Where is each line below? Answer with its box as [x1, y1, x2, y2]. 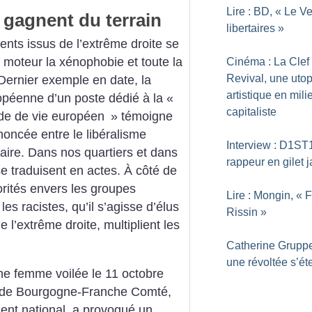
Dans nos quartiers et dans [28, 146, 178, 160]
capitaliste [226, 106, 276, 118]
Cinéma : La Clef [226, 56, 309, 68]
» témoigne [111, 109, 173, 124]
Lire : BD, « [226, 6, 281, 17]
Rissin [226, 206, 258, 218]
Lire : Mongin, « [226, 189, 302, 201]
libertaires [226, 22, 275, 34]
